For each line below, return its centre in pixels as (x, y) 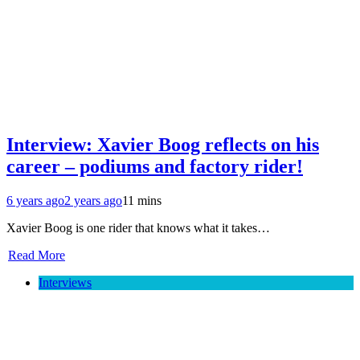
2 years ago (93, 201)
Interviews (65, 283)
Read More (37, 256)
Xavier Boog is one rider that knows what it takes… (138, 228)
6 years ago (35, 201)
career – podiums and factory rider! (155, 167)
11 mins (142, 201)
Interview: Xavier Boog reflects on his (163, 145)
